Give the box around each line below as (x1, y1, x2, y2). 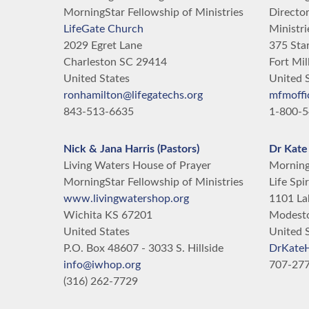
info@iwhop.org (63, 259, 141, 270)
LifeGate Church (63, 23, 143, 34)
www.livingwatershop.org (63, 193, 189, 204)
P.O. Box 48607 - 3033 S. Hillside (63, 243, 223, 254)
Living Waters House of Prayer (63, 160, 211, 171)
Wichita (63, 210, 102, 221)
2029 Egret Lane (63, 40, 142, 51)
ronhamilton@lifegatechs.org (63, 90, 203, 101)
